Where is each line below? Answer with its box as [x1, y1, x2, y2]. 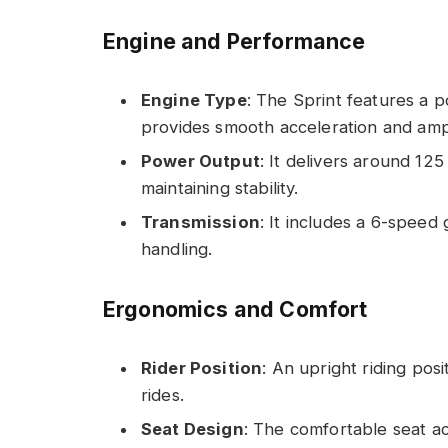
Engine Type [141, 89, 247, 110]
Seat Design [141, 419, 244, 440]
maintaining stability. [141, 177, 299, 198]
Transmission [141, 212, 260, 233]
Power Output [141, 150, 260, 171]
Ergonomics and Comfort [103, 296, 368, 323]
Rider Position [141, 357, 263, 378]
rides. [141, 384, 184, 405]
